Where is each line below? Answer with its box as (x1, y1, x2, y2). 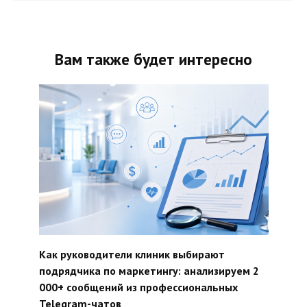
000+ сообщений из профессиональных (38, 280, 238, 294)
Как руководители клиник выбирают (38, 247, 225, 261)
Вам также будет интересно (55, 49, 252, 69)
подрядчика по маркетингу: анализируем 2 (38, 263, 259, 278)
